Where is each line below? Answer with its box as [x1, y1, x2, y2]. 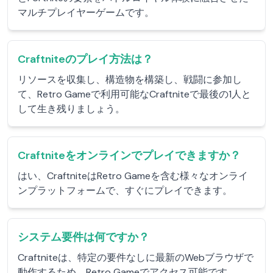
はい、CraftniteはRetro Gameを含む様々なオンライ [18, 169, 248, 182]
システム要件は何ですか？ [18, 230, 149, 244]
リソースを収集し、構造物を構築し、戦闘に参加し [18, 73, 242, 86]
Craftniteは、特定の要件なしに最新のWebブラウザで [18, 251, 253, 264]
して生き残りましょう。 [18, 102, 125, 115]
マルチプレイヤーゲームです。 [18, 6, 154, 19]
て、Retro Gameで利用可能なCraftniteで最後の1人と [18, 88, 251, 101]
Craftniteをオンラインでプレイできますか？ [18, 148, 241, 163]
